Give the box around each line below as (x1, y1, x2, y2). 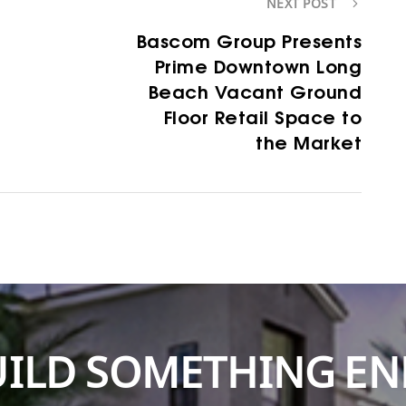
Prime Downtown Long (154, 53, 362, 78)
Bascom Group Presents (136, 28, 362, 53)
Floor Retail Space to (163, 104, 362, 129)
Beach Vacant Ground (148, 79, 362, 103)
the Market (256, 130, 362, 154)
